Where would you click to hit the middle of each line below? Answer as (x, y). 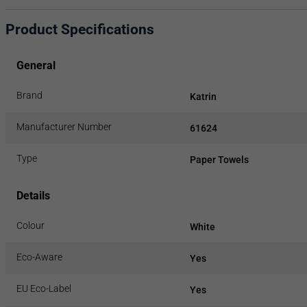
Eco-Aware (39, 257)
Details (33, 195)
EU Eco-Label (44, 288)
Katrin (203, 96)
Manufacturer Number (64, 126)
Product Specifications (80, 30)
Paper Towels (219, 159)
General (36, 65)
